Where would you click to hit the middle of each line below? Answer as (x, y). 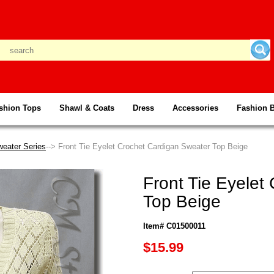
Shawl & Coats (87, 108)
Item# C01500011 (174, 226)
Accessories (195, 108)
